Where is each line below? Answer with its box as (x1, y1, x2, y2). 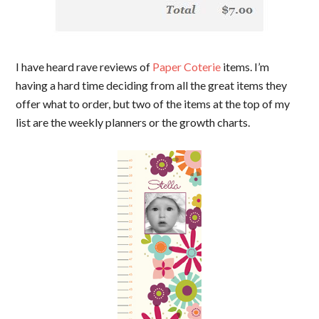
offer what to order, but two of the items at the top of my (16, 97, 291, 110)
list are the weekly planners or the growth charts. (16, 115, 251, 129)
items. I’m (221, 60, 270, 73)
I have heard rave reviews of (16, 60, 153, 73)
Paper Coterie (152, 60, 221, 73)
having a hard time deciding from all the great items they (16, 78, 288, 92)
